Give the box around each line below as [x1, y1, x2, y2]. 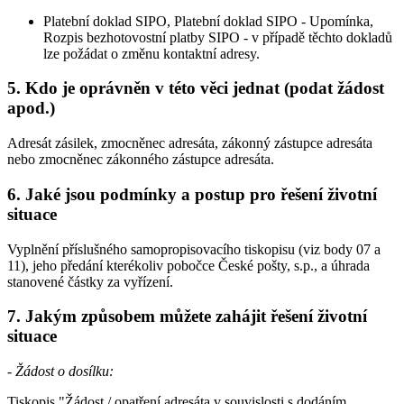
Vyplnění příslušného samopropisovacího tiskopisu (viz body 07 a [7, 241, 381, 257]
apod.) [7, 98, 55, 118]
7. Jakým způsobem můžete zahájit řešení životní [7, 307, 367, 326]
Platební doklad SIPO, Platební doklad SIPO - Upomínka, [43, 13, 373, 29]
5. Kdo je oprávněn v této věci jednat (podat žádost [7, 78, 384, 98]
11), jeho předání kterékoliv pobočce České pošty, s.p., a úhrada [7, 257, 370, 273]
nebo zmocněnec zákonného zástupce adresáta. [7, 151, 274, 168]
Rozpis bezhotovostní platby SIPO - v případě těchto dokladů [43, 29, 392, 45]
